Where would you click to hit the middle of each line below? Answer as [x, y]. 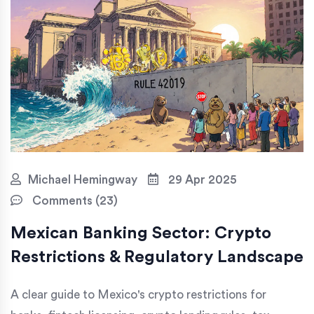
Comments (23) [74, 200]
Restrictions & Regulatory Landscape [157, 257]
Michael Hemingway [83, 179]
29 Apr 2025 [201, 179]
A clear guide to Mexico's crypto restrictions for [138, 294]
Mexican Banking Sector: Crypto [141, 233]
